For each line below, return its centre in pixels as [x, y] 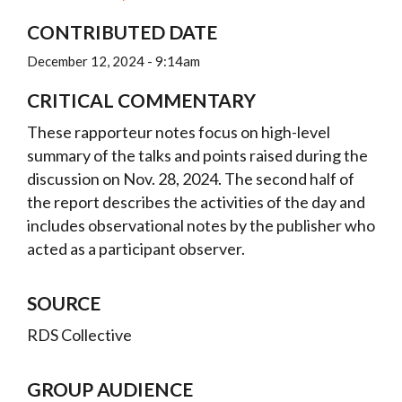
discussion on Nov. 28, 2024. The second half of [191, 179]
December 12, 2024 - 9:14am [114, 61]
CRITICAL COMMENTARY [141, 100]
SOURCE [64, 303]
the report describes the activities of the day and [196, 202]
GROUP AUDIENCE [110, 389]
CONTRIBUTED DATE [122, 32]
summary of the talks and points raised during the [197, 155]
